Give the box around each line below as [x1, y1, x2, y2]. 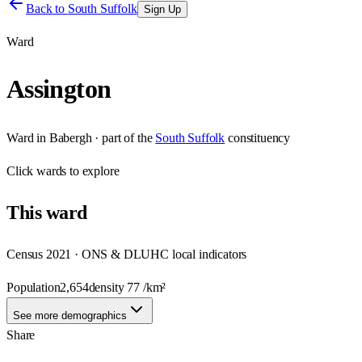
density [88, 280, 128, 294]
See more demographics [13, 309, 127, 322]
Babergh [48, 130, 92, 145]
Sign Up [143, 3, 181, 15]
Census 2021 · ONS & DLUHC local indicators [6, 246, 247, 261]
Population [6, 280, 61, 294]
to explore [66, 163, 120, 178]
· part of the [91, 130, 153, 145]
